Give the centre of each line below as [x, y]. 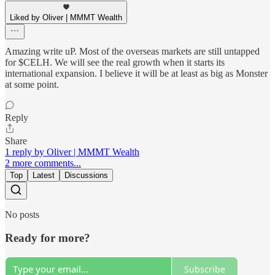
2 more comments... [43, 163]
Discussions [86, 175]
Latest [44, 175]
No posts [22, 214]
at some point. [32, 84]
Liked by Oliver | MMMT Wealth [66, 17]
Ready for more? [48, 238]
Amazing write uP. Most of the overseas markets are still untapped [132, 51]
